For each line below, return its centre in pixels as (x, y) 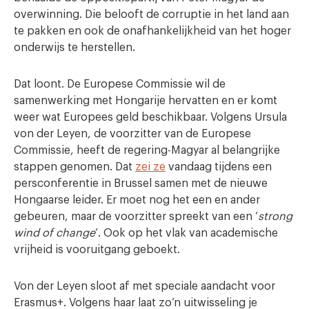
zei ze (150, 167)
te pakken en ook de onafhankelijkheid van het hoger (152, 31)
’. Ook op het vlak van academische (187, 233)
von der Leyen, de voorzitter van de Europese (132, 134)
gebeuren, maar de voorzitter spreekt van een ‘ (136, 217)
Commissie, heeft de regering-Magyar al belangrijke (147, 150)
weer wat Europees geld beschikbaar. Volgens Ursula (150, 117)
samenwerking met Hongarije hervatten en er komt (146, 101)
